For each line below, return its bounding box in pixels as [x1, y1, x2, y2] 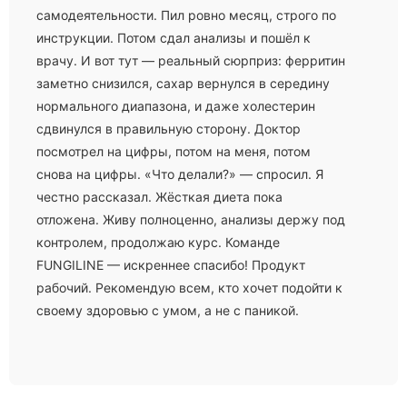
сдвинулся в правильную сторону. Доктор [36, 121, 301, 136]
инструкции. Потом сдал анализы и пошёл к [36, 30, 311, 45]
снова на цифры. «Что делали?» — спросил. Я [36, 166, 323, 182]
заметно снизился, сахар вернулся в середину [36, 75, 330, 91]
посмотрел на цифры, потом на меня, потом [36, 144, 311, 159]
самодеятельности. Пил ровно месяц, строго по [36, 7, 336, 23]
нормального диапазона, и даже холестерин [36, 98, 315, 114]
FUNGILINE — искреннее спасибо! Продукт [36, 257, 305, 273]
